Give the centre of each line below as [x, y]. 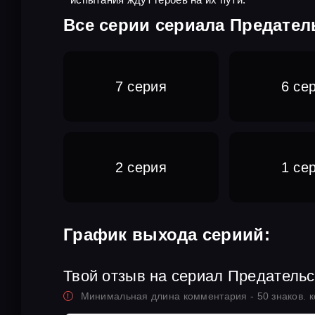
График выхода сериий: [167, 234]
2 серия [141, 167]
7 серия [141, 86]
